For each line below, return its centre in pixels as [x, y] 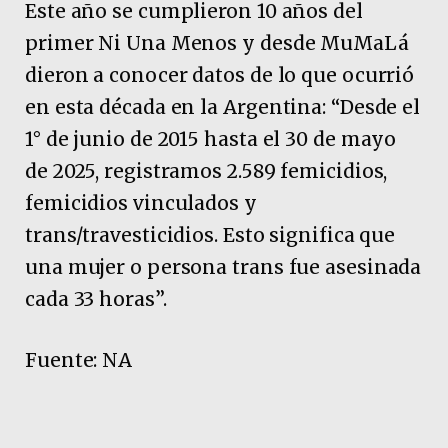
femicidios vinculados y [141, 202]
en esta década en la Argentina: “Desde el [223, 106]
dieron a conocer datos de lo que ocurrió [220, 74]
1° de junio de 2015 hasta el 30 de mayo [211, 138]
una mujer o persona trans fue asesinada [223, 266]
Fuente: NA [79, 359]
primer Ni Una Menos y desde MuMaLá [217, 42]
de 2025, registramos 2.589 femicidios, [206, 170]
